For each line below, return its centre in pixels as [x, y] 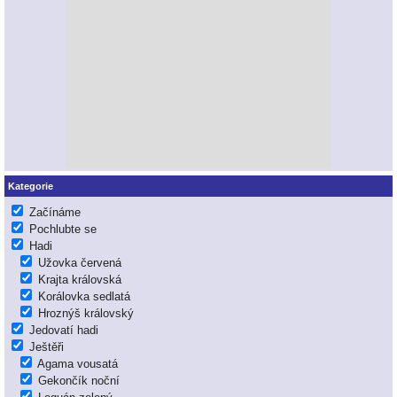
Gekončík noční [79, 381]
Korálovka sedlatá [84, 297]
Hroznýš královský [86, 314]
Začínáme [55, 213]
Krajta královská [80, 280]
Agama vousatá [78, 364]
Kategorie [31, 186]
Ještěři [47, 347]
